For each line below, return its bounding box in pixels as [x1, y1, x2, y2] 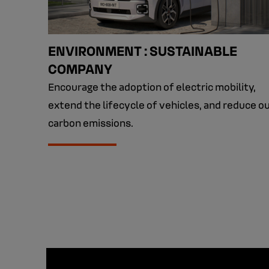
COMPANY [48, 59, 112, 77]
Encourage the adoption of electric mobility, [48, 79, 256, 93]
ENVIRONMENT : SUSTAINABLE [48, 41, 237, 59]
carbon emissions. [48, 115, 133, 129]
